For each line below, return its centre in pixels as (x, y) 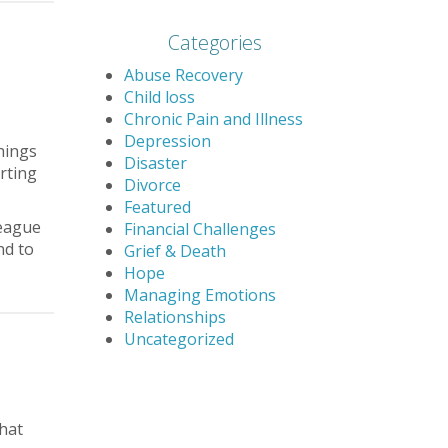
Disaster (155, 163)
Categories (214, 42)
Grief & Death (174, 251)
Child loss (159, 97)
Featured (157, 207)
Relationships (174, 317)
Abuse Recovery (183, 75)
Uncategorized (178, 339)
